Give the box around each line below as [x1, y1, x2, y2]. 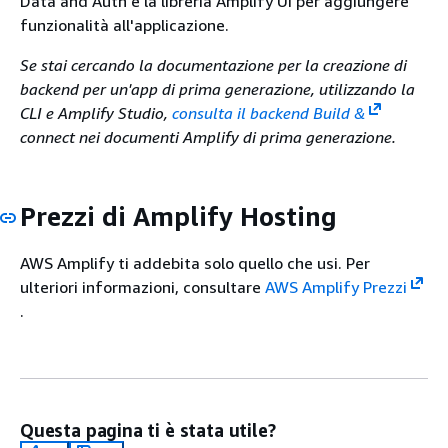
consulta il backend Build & [172, 102, 365, 123]
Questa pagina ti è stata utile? [20, 419, 276, 442]
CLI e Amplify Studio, [20, 102, 172, 123]
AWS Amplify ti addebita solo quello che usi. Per [20, 253, 370, 274]
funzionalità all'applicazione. [20, 14, 229, 35]
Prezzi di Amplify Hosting [20, 200, 337, 232]
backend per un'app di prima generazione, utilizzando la [20, 78, 415, 99]
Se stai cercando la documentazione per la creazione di [20, 54, 407, 75]
